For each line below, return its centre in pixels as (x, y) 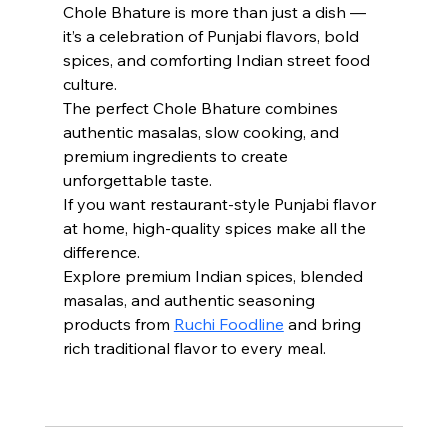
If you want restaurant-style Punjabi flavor (221, 204)
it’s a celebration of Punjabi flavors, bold (212, 36)
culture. (89, 84)
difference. (101, 252)
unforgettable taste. (137, 180)
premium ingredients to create (177, 156)
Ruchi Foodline (228, 324)
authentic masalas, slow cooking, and (202, 132)
